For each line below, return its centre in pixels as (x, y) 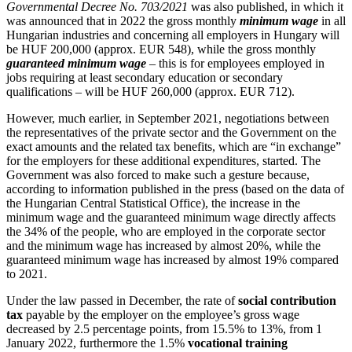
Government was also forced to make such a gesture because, (158, 175)
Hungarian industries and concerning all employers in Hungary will (173, 35)
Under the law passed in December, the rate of (122, 301)
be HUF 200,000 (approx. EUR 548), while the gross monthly (161, 49)
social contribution (287, 301)
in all (332, 21)
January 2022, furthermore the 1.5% (97, 343)
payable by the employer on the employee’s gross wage (161, 315)
